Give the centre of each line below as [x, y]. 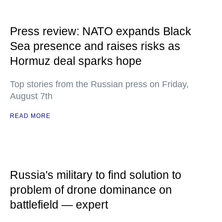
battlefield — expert [59, 205]
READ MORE [30, 116]
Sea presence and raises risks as [95, 46]
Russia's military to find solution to [96, 175]
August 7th [31, 96]
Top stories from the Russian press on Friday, [99, 84]
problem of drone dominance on [91, 190]
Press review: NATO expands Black [101, 31]
